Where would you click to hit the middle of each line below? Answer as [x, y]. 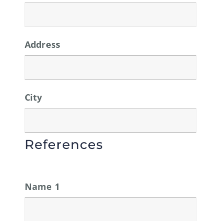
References [64, 144]
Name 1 [42, 186]
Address [42, 44]
